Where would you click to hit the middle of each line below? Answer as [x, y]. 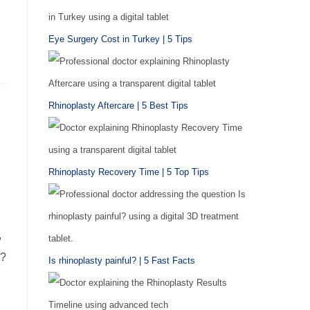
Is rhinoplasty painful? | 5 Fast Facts [122, 261]
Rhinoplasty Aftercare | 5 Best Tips [118, 106]
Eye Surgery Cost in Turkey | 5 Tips [120, 39]
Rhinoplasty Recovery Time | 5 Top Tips [129, 172]
